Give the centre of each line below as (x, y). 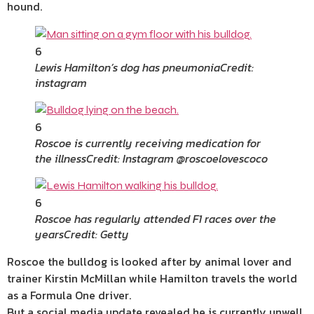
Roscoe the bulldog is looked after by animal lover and (149, 261)
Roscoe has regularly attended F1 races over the (156, 219)
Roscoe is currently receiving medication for (148, 143)
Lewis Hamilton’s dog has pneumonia (128, 67)
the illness (61, 158)
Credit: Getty (96, 234)
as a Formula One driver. (69, 295)
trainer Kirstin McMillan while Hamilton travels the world (152, 278)
